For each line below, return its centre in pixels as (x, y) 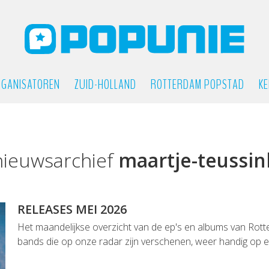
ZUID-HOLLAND (105, 85)
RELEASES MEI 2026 (72, 209)
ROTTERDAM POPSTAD (197, 85)
